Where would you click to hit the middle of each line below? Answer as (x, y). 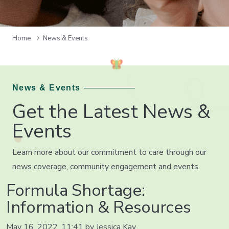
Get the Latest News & (112, 112)
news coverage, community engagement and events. (106, 167)
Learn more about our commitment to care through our (109, 152)
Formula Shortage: (76, 190)
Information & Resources (99, 207)
